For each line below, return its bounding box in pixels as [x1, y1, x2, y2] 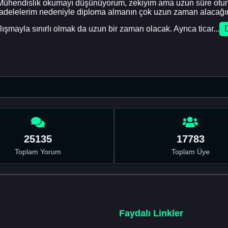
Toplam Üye [171, 147, 210, 156]
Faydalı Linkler [119, 208, 183, 218]
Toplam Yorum [14, 147, 61, 156]
